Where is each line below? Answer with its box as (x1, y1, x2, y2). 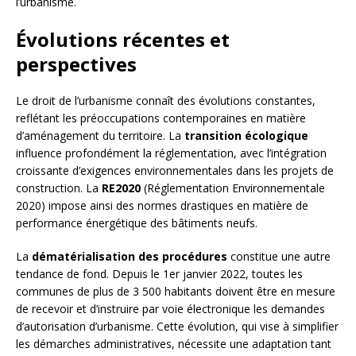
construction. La (16, 180, 102, 196)
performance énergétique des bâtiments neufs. (16, 215, 257, 231)
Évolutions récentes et (16, 26, 230, 53)
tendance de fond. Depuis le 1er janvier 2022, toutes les (16, 266, 303, 282)
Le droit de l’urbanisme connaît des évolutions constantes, (16, 93, 315, 109)
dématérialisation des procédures (32, 249, 227, 265)
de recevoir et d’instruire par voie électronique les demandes (16, 301, 325, 317)
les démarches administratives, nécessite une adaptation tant (16, 336, 331, 352)
